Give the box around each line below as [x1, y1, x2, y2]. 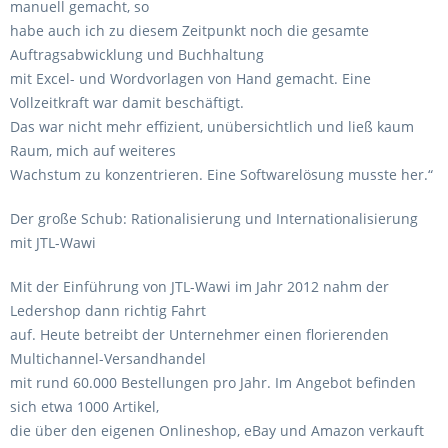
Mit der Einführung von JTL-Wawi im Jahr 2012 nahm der [10, 277, 389, 296]
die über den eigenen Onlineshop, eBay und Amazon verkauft [10, 421, 424, 440]
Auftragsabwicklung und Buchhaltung [10, 45, 264, 64]
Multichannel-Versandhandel [10, 349, 206, 368]
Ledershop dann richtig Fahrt [10, 301, 206, 320]
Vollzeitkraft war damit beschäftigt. [10, 93, 244, 112]
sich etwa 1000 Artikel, [10, 397, 159, 416]
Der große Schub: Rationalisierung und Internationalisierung [10, 209, 418, 228]
